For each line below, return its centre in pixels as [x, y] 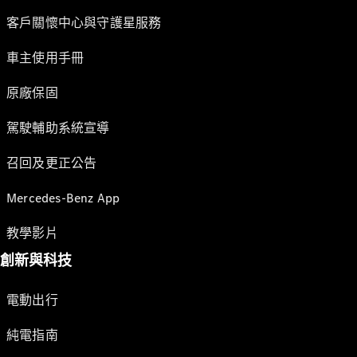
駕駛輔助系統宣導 [58, 128]
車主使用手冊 [45, 58]
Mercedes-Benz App [63, 198]
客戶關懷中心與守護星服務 [84, 23]
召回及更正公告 [52, 163]
